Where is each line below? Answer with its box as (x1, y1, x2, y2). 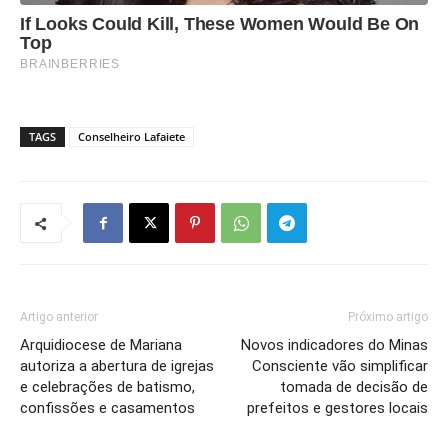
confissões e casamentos (20, 399, 195, 417)
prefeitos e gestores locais (247, 399, 428, 417)
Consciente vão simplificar (252, 357, 428, 375)
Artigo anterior (20, 310, 98, 324)
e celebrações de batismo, (20, 378, 195, 396)
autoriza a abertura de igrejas (20, 357, 214, 375)
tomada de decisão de (280, 378, 428, 396)
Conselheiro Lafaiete (78, 129, 185, 144)
